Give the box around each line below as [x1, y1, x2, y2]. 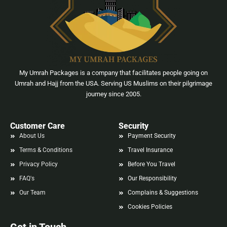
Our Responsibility [127, 175, 177, 182]
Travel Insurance [127, 146, 173, 154]
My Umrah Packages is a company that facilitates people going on [19, 69, 208, 77]
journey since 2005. [86, 90, 141, 98]
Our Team [19, 189, 46, 196]
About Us [19, 132, 45, 139]
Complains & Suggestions [127, 189, 198, 196]
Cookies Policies [127, 203, 172, 210]
